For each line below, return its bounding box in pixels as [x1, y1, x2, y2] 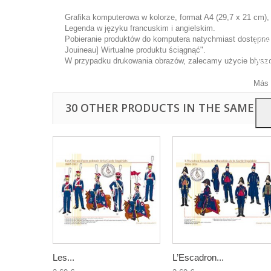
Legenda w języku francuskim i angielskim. [65, 24, 215, 33]
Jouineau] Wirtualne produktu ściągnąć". [65, 45, 206, 54]
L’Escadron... [172, 252, 224, 263]
